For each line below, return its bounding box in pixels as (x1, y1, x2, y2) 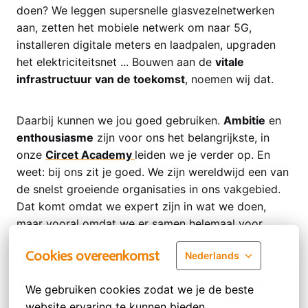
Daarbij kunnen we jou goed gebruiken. (16, 113, 223, 128)
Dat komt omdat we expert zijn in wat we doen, (16, 199, 266, 214)
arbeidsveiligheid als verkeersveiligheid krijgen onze (16, 292, 287, 307)
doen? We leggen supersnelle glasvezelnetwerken (16, 3, 274, 17)
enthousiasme (16, 131, 93, 145)
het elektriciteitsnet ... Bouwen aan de (16, 54, 215, 69)
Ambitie (223, 113, 265, 128)
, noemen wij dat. (185, 71, 274, 86)
